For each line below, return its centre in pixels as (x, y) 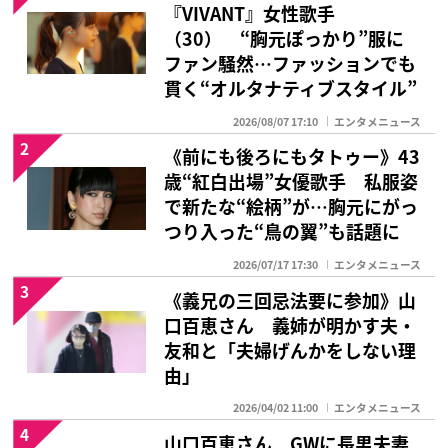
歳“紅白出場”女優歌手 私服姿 (291, 181)
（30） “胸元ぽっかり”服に (284, 38)
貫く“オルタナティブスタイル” (291, 88)
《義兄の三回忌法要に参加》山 (290, 299)
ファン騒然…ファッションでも (290, 63)
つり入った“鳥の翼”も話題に (282, 231)
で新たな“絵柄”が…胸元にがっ (291, 206)
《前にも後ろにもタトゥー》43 (292, 156)
